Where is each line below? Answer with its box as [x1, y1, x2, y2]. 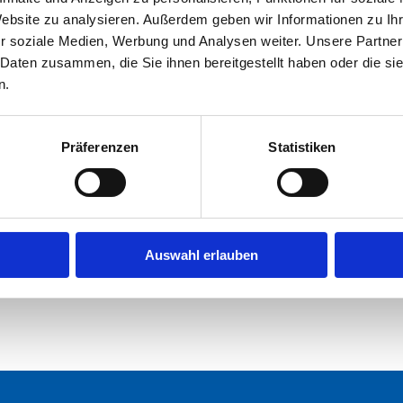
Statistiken [268, 139, 336, 155]
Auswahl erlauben [145, 246, 258, 263]
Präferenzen [60, 139, 139, 155]
